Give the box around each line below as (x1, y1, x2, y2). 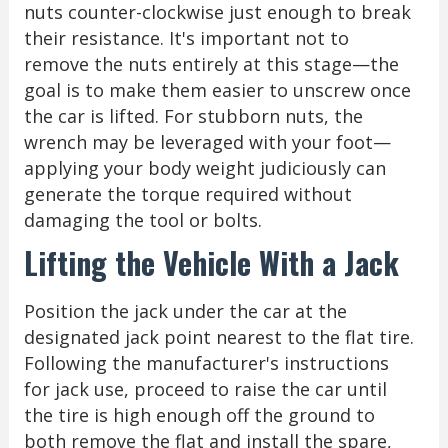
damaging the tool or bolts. (23, 207, 262, 232)
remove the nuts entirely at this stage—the (23, 51, 399, 76)
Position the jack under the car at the (23, 298, 347, 323)
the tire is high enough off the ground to (23, 402, 375, 427)
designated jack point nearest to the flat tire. (23, 324, 414, 349)
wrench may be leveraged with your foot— (23, 129, 391, 154)
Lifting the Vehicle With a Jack (23, 239, 399, 285)
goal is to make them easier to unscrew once (23, 77, 411, 102)
